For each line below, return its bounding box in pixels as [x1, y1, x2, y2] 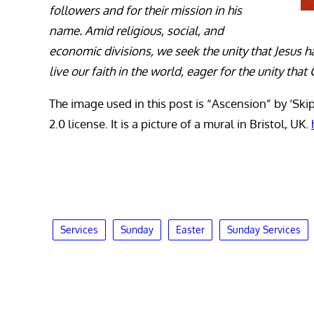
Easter [176, 224, 205, 236]
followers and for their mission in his [49, 3, 242, 18]
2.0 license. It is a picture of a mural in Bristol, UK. [49, 116, 311, 132]
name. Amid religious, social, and [49, 23, 224, 39]
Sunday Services [227, 224, 301, 236]
